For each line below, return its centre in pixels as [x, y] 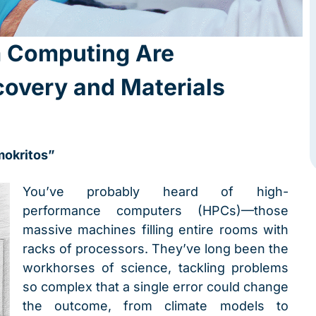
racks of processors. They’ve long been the [156, 248]
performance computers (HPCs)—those [156, 210]
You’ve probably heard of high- [156, 191]
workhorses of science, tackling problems [156, 267]
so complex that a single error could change [156, 286]
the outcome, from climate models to [156, 305]
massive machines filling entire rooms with [156, 229]
